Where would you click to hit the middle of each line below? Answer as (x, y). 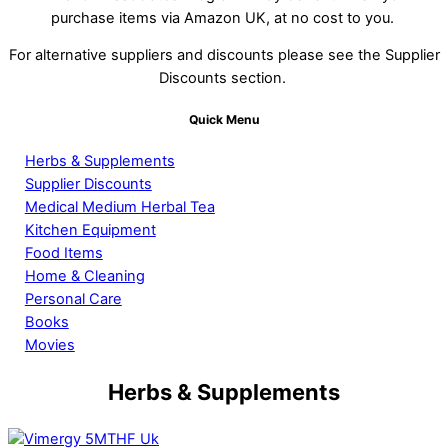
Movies (49, 344)
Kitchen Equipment (90, 229)
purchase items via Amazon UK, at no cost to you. (224, 17)
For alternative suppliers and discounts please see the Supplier (224, 55)
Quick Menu (224, 120)
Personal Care (73, 298)
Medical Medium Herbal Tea (119, 206)
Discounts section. (224, 78)
